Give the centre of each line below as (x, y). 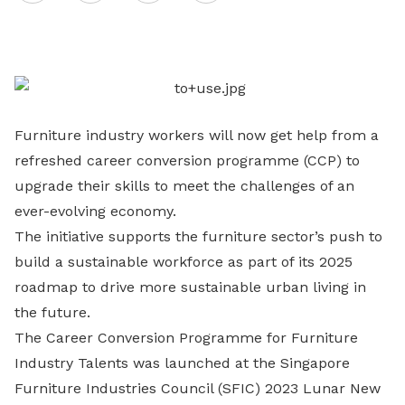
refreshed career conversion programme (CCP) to (187, 160)
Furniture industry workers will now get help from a (197, 135)
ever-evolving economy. (95, 211)
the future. (52, 312)
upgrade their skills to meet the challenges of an (184, 186)
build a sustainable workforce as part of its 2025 (184, 262)
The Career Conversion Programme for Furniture (186, 338)
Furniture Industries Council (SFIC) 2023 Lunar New (198, 388)
